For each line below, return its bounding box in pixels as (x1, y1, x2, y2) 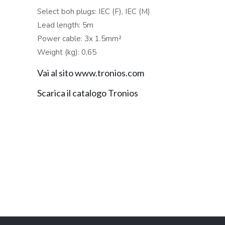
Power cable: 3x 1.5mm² (37, 34, 122, 44)
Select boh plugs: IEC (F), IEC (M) (37, 7, 151, 17)
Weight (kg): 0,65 (37, 47, 97, 57)
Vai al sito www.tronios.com (37, 67, 145, 78)
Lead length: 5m (37, 20, 94, 30)
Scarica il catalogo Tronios (37, 87, 139, 98)
